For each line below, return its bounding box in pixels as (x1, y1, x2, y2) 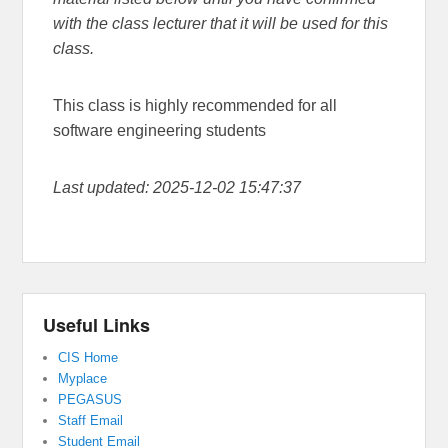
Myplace (58, 371, 108, 387)
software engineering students (53, 122, 267, 140)
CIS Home (58, 350, 119, 366)
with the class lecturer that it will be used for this (53, 15, 389, 33)
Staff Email (58, 413, 124, 429)
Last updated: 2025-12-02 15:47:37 (53, 179, 302, 197)
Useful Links (43, 312, 151, 339)
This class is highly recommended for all (53, 97, 338, 115)
